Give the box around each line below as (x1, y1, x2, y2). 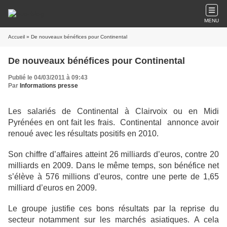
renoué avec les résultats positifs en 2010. (8, 129, 159, 138)
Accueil (8, 34, 25, 40)
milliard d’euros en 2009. (8, 183, 97, 192)
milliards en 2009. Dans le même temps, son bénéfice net (8, 161, 219, 170)
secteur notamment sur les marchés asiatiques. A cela (8, 215, 219, 224)
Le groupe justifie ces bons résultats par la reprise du (8, 204, 219, 213)
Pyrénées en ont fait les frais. (8, 118, 118, 127)
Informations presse (20, 82, 78, 89)
